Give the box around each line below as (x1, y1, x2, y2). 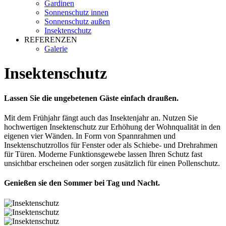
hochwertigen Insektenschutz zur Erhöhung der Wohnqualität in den (4, 123, 220, 132)
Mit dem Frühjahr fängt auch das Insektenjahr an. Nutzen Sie (4, 114, 198, 123)
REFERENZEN (24, 35, 77, 44)
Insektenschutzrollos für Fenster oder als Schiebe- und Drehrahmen (4, 141, 217, 150)
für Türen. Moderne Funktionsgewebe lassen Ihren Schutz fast (4, 150, 202, 159)
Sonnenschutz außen (44, 17, 110, 26)
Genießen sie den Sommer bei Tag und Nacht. (4, 179, 160, 188)
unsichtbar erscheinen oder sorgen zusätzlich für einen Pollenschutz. (4, 159, 220, 168)
